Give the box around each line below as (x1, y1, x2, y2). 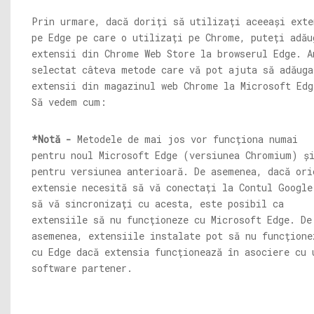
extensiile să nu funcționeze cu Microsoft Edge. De (32, 213, 312, 226)
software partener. (32, 261, 132, 275)
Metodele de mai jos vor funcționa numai (71, 132, 298, 146)
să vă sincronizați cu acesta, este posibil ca (32, 197, 284, 210)
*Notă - (32, 132, 71, 146)
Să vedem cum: (32, 95, 107, 109)
